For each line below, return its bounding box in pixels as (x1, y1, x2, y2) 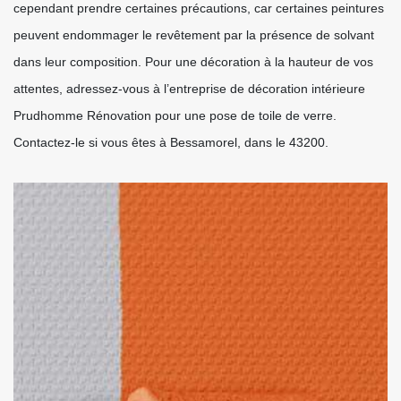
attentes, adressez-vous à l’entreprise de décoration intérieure (13, 81, 365, 96)
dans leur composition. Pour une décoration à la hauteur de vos (13, 55, 373, 69)
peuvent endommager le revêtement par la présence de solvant (13, 28, 374, 42)
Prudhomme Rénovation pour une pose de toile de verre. (13, 108, 337, 123)
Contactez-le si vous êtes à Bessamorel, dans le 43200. (13, 135, 328, 149)
